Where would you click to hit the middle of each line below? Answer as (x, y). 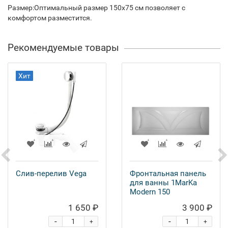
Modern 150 (150, 192)
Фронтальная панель (168, 174)
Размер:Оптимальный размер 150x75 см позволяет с (96, 8)
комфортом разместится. (50, 18)
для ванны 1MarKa (163, 183)
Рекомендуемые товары (63, 48)
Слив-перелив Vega (51, 174)
